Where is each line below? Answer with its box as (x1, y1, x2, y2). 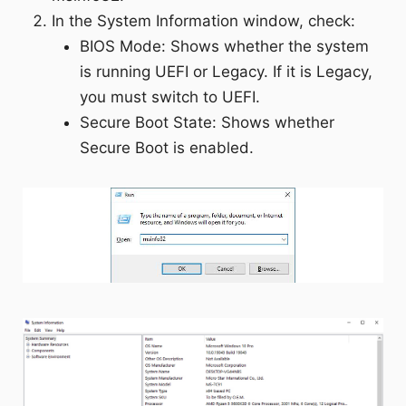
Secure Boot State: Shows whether (79, 113, 334, 132)
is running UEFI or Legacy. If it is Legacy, (79, 63, 372, 82)
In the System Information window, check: (52, 12, 356, 31)
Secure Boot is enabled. (79, 139, 254, 158)
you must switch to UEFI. (79, 88, 260, 107)
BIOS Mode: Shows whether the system (79, 37, 369, 56)
